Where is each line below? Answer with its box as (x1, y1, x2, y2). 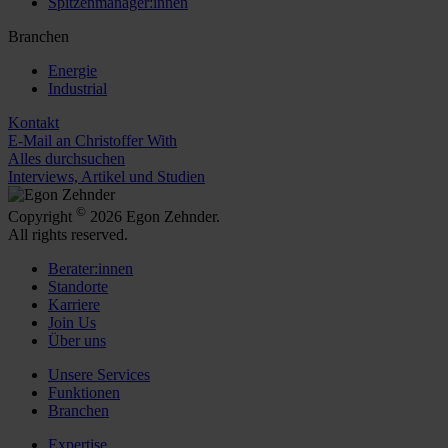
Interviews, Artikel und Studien (8, 167, 205, 185)
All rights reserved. (8, 225, 128, 243)
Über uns (48, 331, 106, 349)
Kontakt (8, 113, 59, 131)
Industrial (48, 79, 107, 97)
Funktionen (48, 383, 120, 401)
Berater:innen (48, 259, 133, 277)
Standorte (48, 277, 108, 295)
